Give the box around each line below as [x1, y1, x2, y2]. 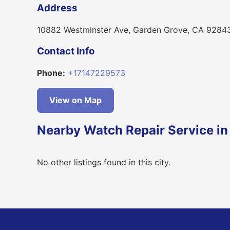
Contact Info [37, 45, 94, 57]
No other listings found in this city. [37, 157, 170, 168]
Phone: [37, 68, 65, 79]
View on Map [49, 95, 102, 106]
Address [37, 2, 78, 14]
